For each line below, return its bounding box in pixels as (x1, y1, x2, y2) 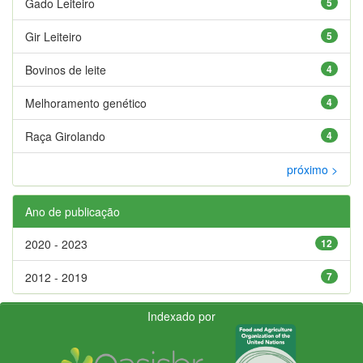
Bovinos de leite (25, 61, 106, 78)
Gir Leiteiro (25, 28, 82, 45)
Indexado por (147, 307, 216, 324)
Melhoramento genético (25, 94, 147, 111)
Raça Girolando (25, 127, 105, 144)
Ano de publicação (25, 203, 120, 220)
